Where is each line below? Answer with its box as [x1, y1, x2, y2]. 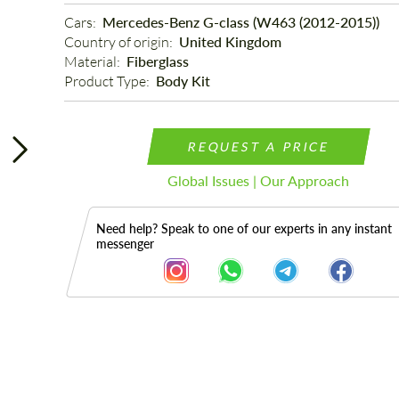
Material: [63, 53, 123, 70]
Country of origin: [63, 33, 175, 51]
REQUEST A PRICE [186, 139, 331, 154]
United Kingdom [178, 33, 281, 50]
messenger [95, 236, 154, 251]
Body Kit [155, 72, 210, 89]
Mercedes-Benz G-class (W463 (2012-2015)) [102, 13, 379, 30]
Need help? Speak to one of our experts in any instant [95, 221, 392, 236]
